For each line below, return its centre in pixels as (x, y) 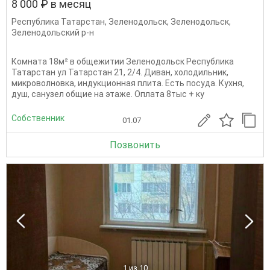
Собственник (38, 118)
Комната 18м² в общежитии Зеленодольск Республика (123, 61)
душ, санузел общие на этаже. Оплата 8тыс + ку (108, 94)
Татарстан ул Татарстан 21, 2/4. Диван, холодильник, (120, 72)
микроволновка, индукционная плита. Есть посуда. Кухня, (128, 83)
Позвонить (135, 145)
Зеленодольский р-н (53, 33)
